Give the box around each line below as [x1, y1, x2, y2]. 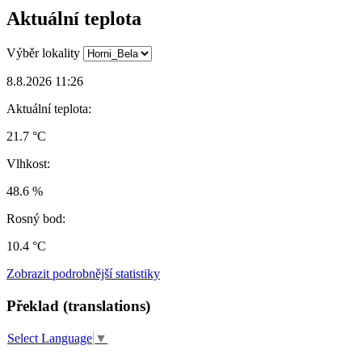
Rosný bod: [6, 212, 65, 226]
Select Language [7, 331, 92, 346]
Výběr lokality [6, 46, 80, 61]
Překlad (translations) [6, 297, 150, 315]
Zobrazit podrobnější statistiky [6, 267, 160, 281]
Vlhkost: [6, 157, 50, 171]
